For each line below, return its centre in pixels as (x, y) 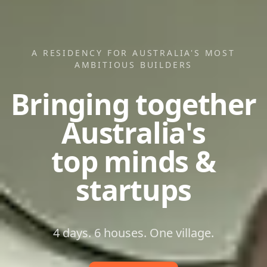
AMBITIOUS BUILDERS (133, 64)
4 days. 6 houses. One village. (133, 232)
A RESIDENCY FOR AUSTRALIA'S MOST (133, 52)
